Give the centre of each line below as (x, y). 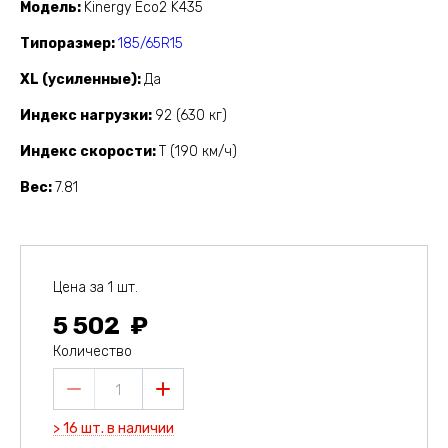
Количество (92, 352)
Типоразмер (65, 44)
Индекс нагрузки (84, 116)
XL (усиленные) (78, 80)
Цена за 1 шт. (95, 288)
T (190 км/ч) (198, 152)
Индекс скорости (86, 152)
